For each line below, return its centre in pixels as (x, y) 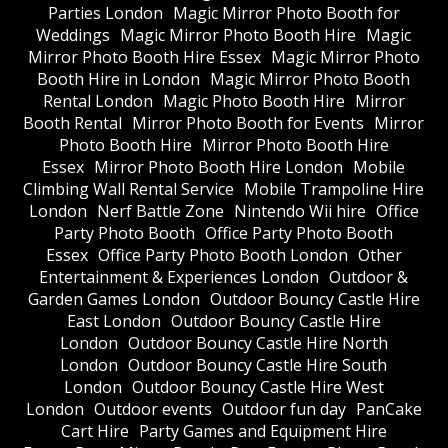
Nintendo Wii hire (299, 210)
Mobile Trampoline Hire (334, 188)
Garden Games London (113, 298)
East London (113, 320)
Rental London (97, 100)
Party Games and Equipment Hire (262, 430)
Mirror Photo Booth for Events (248, 122)
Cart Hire (94, 430)
